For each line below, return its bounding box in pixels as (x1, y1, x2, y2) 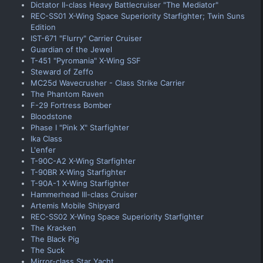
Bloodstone (31, 111, 72, 121)
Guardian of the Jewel (31, 44, 112, 54)
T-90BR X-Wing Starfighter (31, 167, 126, 177)
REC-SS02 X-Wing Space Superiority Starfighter (31, 211, 204, 221)
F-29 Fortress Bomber (31, 100, 112, 110)
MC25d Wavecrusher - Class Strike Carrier (31, 77, 185, 87)
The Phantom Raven (31, 89, 104, 99)
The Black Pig (31, 234, 79, 244)
